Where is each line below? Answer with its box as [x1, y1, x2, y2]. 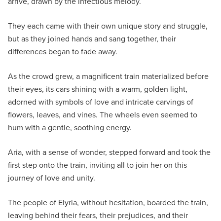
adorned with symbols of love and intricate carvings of [8, 96, 193, 108]
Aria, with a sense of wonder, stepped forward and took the [8, 147, 211, 158]
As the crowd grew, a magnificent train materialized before [8, 71, 209, 82]
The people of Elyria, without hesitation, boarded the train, [8, 197, 208, 208]
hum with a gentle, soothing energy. [8, 122, 132, 133]
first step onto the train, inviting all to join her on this [8, 159, 187, 171]
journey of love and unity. [8, 172, 95, 184]
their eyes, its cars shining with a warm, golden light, [8, 83, 187, 95]
